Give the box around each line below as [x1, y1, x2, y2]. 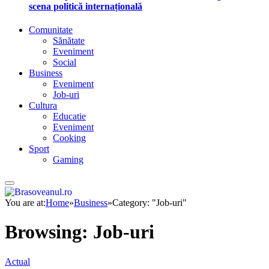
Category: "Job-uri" [112, 197, 187, 208]
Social [53, 57, 76, 68]
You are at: [5, 197, 46, 208]
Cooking [53, 133, 86, 144]
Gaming [53, 154, 83, 165]
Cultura [29, 100, 57, 111]
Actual [5, 256, 30, 267]
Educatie [53, 111, 86, 122]
